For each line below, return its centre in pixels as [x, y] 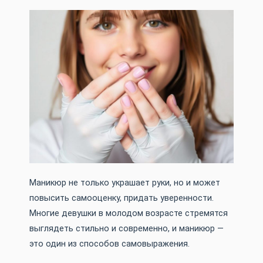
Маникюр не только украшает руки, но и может [125, 183]
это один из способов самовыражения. [109, 244]
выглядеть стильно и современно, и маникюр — [127, 229]
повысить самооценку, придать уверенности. [122, 198]
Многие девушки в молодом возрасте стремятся [129, 214]
